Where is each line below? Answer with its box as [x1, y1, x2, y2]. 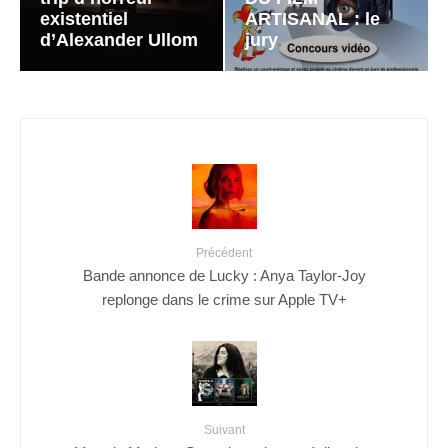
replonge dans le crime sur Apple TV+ [101, 289, 347, 307]
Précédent [196, 245, 252, 260]
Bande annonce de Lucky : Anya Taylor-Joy [82, 265, 366, 283]
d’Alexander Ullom [40, 29, 198, 50]
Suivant [203, 422, 245, 437]
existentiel [40, 8, 128, 29]
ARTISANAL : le [245, 8, 380, 29]
